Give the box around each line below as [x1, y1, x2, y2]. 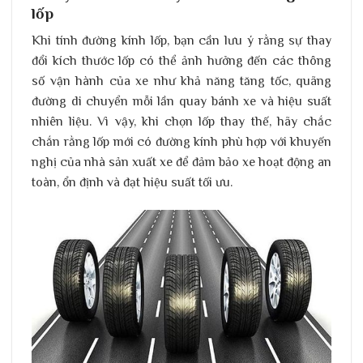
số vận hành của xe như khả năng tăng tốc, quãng [32, 74, 331, 89]
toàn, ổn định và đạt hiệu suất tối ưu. [32, 175, 233, 190]
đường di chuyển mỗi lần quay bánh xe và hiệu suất [32, 94, 331, 109]
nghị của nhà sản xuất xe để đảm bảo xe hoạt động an [32, 155, 331, 170]
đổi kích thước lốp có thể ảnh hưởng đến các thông [32, 53, 331, 69]
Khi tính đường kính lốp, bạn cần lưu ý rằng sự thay [32, 33, 331, 49]
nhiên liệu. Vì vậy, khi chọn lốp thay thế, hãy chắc [32, 114, 331, 130]
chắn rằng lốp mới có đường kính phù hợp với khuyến [32, 135, 331, 150]
